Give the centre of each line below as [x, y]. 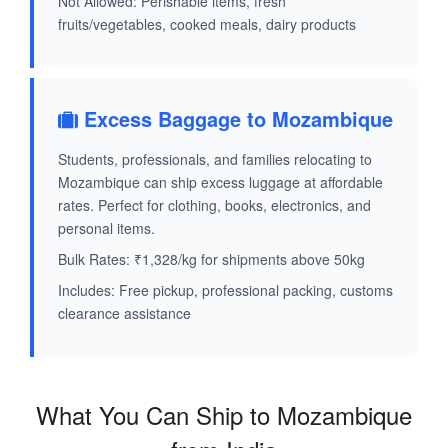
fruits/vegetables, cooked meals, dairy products [207, 24]
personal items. [106, 228]
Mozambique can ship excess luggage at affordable [220, 182]
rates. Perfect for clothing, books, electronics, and [214, 205]
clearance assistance [124, 313]
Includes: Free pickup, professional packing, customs [225, 290]
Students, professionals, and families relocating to [215, 159]
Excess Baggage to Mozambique [235, 119]
